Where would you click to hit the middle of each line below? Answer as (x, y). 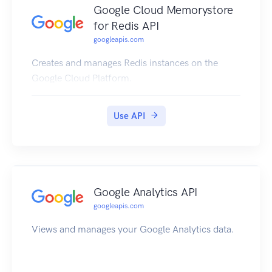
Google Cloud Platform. (82, 78)
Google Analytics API (146, 192)
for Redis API (126, 26)
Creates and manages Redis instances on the (125, 63)
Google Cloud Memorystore (163, 10)
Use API (129, 116)
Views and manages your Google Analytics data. (133, 229)
